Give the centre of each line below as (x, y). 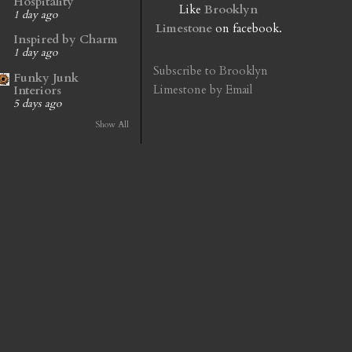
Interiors (37, 90)
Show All (112, 124)
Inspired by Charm (66, 40)
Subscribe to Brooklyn (211, 71)
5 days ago (37, 103)
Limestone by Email (203, 90)
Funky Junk (46, 77)
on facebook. (247, 28)
